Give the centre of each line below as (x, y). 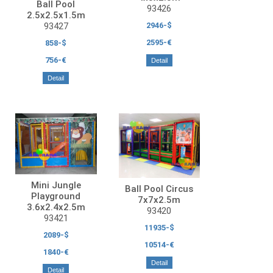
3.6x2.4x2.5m (56, 207)
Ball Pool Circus (159, 189)
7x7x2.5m (159, 200)
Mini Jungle (56, 185)
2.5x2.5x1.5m (56, 15)
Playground (56, 196)
